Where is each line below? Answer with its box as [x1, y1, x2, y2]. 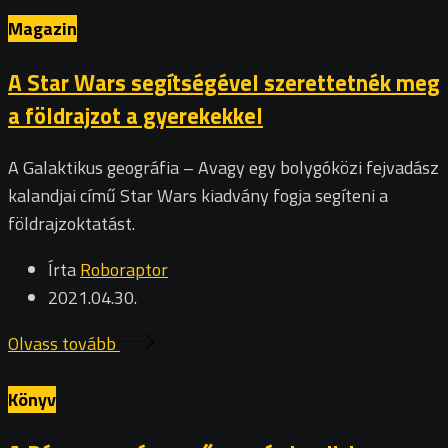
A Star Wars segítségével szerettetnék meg [8, 64, 440, 100]
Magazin [8, 15, 77, 42]
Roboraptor [80, 256, 168, 284]
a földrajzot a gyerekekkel [8, 97, 263, 133]
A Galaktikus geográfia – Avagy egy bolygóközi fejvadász [8, 154, 439, 182]
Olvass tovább [8, 330, 120, 358]
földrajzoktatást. [8, 210, 135, 238]
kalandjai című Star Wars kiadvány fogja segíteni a [8, 182, 388, 210]
